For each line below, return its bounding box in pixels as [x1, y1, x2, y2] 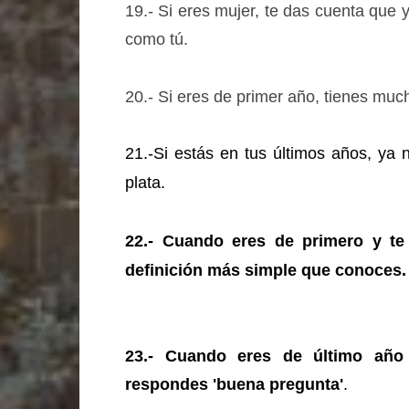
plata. [125, 173, 165, 192]
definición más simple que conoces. [125, 260, 406, 279]
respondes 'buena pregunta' [125, 374, 343, 393]
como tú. [125, 29, 188, 48]
